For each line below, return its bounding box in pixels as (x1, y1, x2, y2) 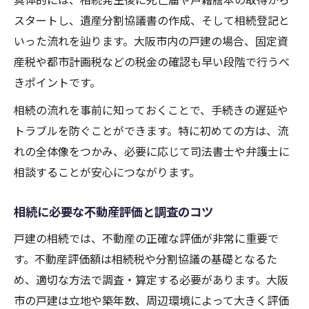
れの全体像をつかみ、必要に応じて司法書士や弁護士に (14, 143, 290, 160)
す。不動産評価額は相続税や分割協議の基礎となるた (14, 250, 277, 268)
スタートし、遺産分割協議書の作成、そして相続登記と (14, 12, 290, 29)
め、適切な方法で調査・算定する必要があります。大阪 (14, 271, 288, 288)
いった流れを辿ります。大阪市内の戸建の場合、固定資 (14, 32, 288, 50)
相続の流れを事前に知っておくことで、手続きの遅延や (14, 101, 288, 119)
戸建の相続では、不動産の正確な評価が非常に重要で (14, 230, 279, 247)
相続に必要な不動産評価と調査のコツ (14, 203, 213, 221)
